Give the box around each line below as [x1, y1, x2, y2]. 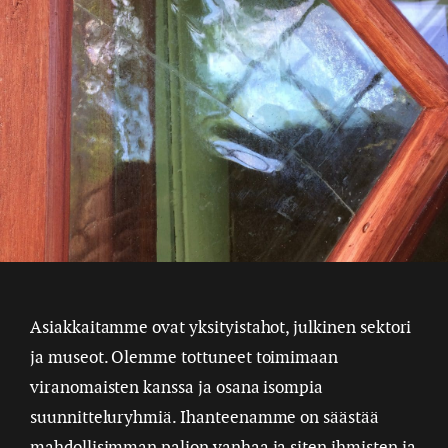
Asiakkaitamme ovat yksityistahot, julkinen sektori [30, 316, 412, 338]
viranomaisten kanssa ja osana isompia [30, 376, 324, 398]
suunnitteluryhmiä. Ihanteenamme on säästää [30, 406, 379, 428]
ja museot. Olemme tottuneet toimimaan [30, 346, 339, 368]
